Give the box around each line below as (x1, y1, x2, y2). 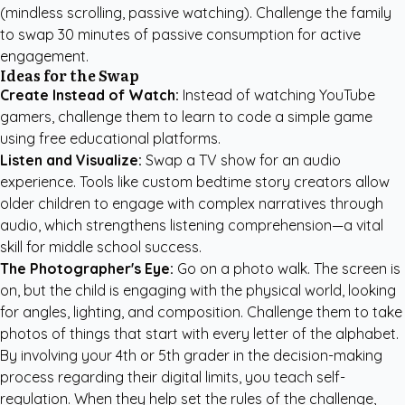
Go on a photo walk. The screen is (174, 259, 400, 278)
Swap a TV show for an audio (142, 151, 341, 169)
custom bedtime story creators (142, 173, 352, 191)
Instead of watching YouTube (179, 86, 375, 104)
